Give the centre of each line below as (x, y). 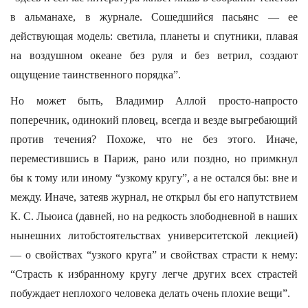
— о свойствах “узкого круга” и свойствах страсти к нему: (154, 255)
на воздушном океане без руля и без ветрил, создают (154, 55)
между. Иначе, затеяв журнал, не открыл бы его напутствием (154, 197)
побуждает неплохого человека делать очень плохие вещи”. (150, 293)
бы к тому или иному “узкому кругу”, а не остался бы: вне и (154, 178)
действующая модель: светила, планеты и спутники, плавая (154, 36)
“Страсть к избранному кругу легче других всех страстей (154, 274)
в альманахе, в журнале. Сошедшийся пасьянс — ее (154, 17)
